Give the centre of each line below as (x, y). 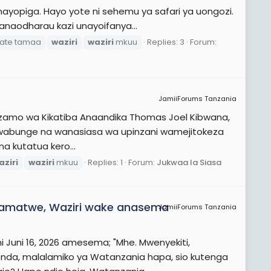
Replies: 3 (166, 42)
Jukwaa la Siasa (189, 162)
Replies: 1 (105, 162)
